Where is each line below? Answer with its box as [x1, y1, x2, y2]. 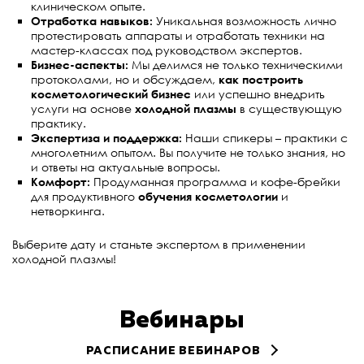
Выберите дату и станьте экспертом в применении [12, 236, 305, 251]
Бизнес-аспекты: [30, 58, 128, 72]
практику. [30, 116, 86, 131]
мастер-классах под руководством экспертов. [30, 43, 302, 58]
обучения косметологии [137, 189, 278, 204]
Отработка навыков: [30, 14, 153, 28]
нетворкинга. [30, 204, 105, 219]
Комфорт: [30, 175, 90, 189]
